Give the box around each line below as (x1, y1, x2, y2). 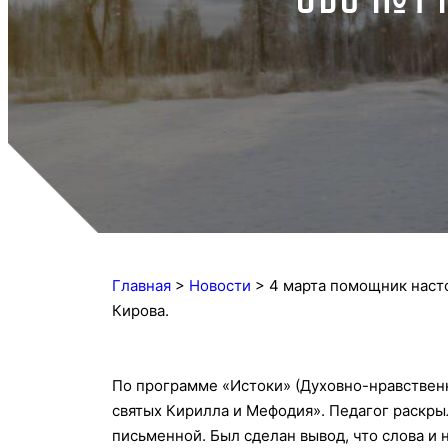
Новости (189, 276, 251, 296)
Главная (112, 276, 171, 296)
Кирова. (112, 301, 169, 321)
